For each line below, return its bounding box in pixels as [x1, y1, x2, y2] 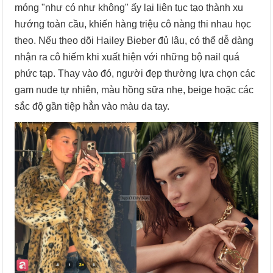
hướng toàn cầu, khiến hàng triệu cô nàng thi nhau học [15, 19, 252, 30]
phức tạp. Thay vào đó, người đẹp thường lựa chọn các [15, 68, 256, 79]
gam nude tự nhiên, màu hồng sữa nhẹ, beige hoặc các [15, 85, 254, 96]
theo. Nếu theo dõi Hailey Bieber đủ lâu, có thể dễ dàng [15, 35, 254, 46]
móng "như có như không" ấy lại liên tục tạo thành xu [15, 2, 244, 13]
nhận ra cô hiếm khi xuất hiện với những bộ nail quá [15, 52, 240, 63]
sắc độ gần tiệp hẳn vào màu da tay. [15, 101, 170, 112]
